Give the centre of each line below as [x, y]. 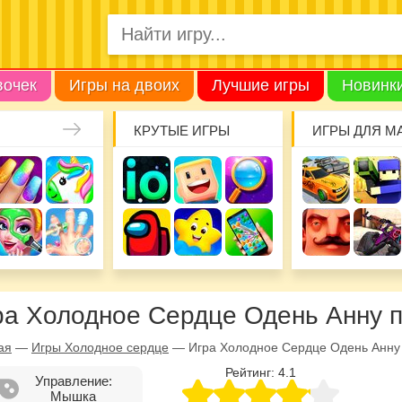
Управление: [73, 380]
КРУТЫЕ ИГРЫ [181, 130]
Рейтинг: [251, 372]
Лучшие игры [261, 85]
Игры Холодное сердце [100, 347]
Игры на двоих [124, 85]
